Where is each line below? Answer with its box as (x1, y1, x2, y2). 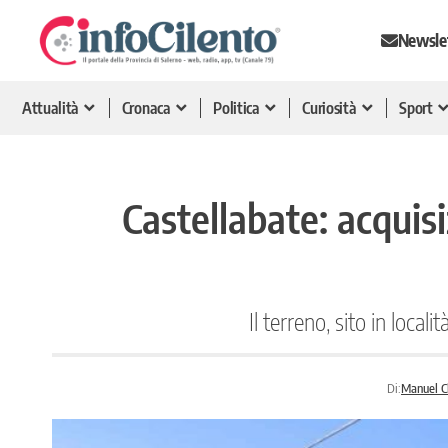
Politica (213, 97, 260, 118)
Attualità (22, 97, 80, 118)
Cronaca (121, 97, 171, 118)
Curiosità (302, 97, 357, 118)
